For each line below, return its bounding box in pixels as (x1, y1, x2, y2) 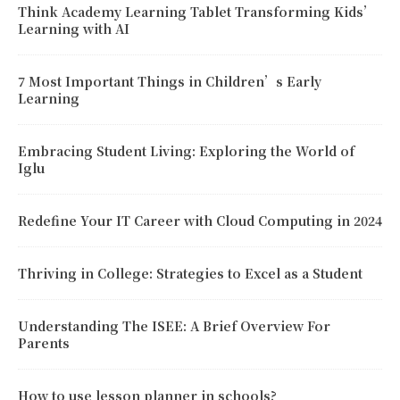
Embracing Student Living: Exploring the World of (18, 141, 354, 160)
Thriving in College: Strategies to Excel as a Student (18, 263, 362, 282)
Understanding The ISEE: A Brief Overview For (18, 316, 330, 335)
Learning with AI (18, 19, 129, 37)
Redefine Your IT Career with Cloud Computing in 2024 (18, 211, 382, 229)
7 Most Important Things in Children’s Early (18, 71, 321, 90)
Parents (18, 333, 70, 352)
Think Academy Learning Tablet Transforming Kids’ (18, 2, 375, 21)
